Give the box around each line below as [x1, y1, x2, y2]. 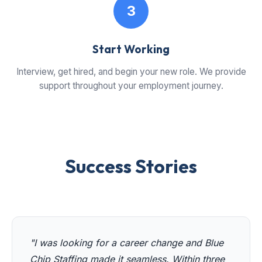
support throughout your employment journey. [39, 80, 223, 92]
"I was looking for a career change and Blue [30, 237, 223, 249]
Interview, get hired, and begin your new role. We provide [16, 66, 246, 78]
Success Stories [65, 154, 197, 178]
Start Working [92, 42, 170, 57]
